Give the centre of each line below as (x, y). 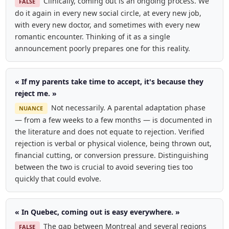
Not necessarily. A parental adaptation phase (128, 108)
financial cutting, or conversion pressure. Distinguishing (111, 155)
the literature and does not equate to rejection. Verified (109, 132)
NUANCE (31, 108)
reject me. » (36, 93)
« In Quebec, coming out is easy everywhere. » (97, 212)
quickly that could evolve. (58, 179)
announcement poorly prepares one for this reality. (102, 49)
